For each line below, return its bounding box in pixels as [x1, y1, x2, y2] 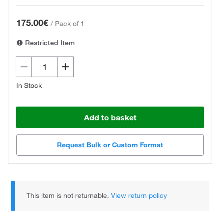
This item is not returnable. [27, 191, 111, 200]
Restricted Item [23, 38, 75, 47]
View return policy [111, 191, 167, 200]
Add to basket [83, 112, 137, 122]
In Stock [16, 81, 42, 90]
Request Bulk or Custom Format [57, 140, 163, 150]
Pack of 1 [55, 19, 84, 28]
